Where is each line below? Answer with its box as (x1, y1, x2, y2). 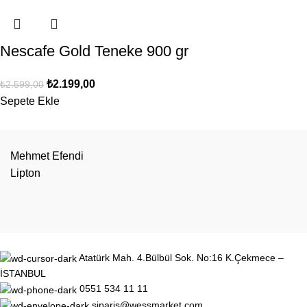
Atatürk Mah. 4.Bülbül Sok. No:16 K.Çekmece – (79, 252, 284, 264)
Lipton (10, 167, 40, 180)
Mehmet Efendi (10, 150, 84, 162)
